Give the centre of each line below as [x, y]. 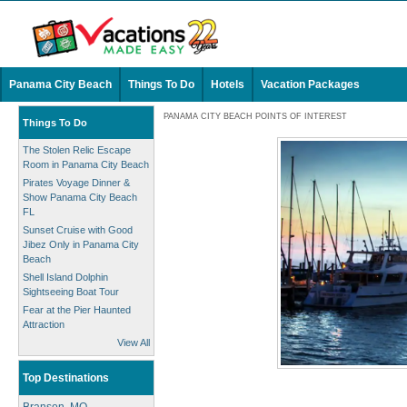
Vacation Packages [310, 84]
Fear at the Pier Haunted [77, 310]
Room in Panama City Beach [86, 164]
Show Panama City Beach [80, 197]
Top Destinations [66, 378]
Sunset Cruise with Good [78, 230]
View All [134, 342]
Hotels [228, 84]
